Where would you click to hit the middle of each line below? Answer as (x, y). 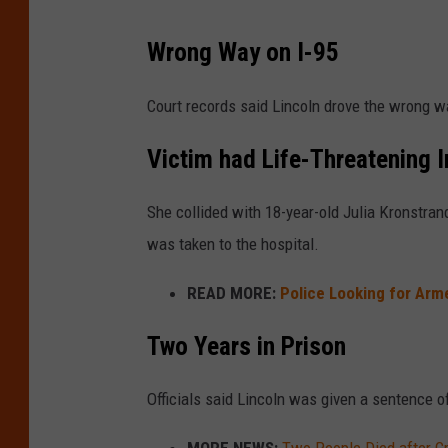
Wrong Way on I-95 (243, 52)
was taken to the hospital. (233, 243)
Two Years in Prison (246, 346)
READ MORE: (231, 292)
